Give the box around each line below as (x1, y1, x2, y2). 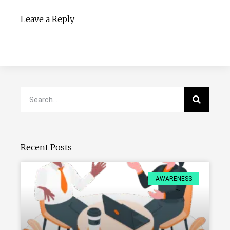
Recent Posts (21, 142, 72, 152)
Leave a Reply (21, 13, 74, 24)
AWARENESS (155, 175, 192, 182)
